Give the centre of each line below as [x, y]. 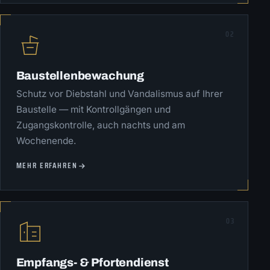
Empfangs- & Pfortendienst [92, 262]
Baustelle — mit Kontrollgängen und [93, 109]
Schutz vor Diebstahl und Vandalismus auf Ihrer [119, 93]
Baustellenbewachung [80, 75]
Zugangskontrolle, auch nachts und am [100, 125]
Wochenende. [46, 140]
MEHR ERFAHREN [47, 166]
